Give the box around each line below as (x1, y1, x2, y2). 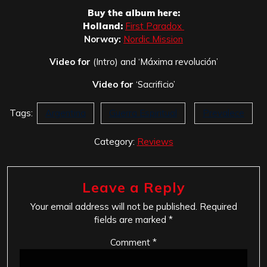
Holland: (83, 20, 123, 32)
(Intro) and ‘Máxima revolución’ (90, 55, 218, 67)
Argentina (45, 107, 86, 119)
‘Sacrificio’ (133, 78, 175, 90)
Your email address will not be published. (30, 200, 197, 212)
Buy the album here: (87, 7, 180, 18)
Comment (110, 236, 153, 248)
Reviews (136, 135, 173, 147)
